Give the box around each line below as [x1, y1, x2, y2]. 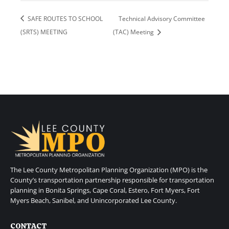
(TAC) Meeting [112, 27, 155, 36]
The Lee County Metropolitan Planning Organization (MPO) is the [10, 165, 208, 174]
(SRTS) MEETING [20, 27, 67, 36]
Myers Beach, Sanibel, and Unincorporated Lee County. [10, 195, 177, 205]
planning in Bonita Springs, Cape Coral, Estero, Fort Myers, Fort [10, 185, 200, 195]
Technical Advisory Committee [118, 14, 205, 23]
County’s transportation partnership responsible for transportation [10, 175, 214, 185]
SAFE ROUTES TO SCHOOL [26, 14, 103, 23]
